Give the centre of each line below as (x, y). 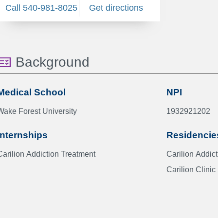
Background (53, 62)
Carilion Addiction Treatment (61, 154)
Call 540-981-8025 (42, 8)
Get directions (116, 8)
